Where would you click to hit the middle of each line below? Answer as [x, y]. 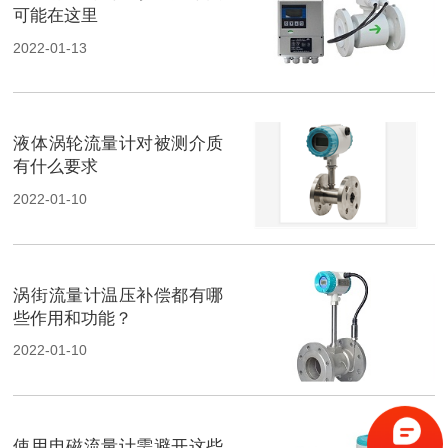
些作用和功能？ [73, 318]
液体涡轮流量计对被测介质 [118, 144]
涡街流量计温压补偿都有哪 [118, 295]
